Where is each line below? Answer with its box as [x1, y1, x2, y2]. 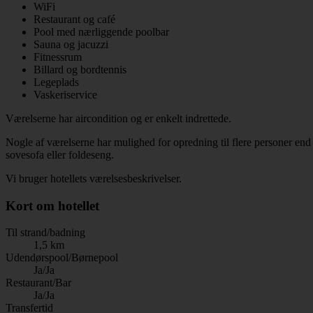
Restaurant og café [34, 13, 115, 25]
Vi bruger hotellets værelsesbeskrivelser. [6, 172, 182, 184]
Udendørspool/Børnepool [6, 252, 118, 264]
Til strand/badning [6, 226, 85, 239]
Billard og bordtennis [34, 63, 126, 75]
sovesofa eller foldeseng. [6, 148, 114, 161]
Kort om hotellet [6, 198, 99, 213]
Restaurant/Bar [6, 277, 71, 289]
